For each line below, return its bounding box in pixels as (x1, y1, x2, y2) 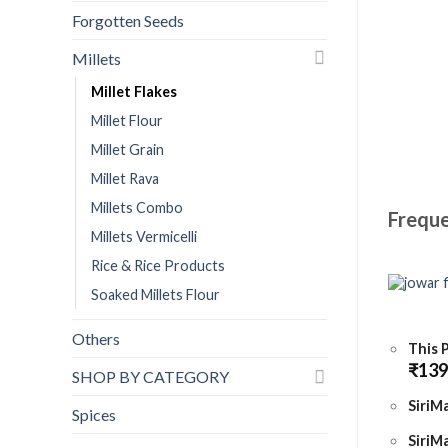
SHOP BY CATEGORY (72, 366, 229, 386)
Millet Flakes (91, 82, 177, 100)
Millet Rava (91, 169, 159, 187)
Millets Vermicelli (91, 227, 197, 245)
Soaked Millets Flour (91, 285, 220, 303)
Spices (72, 404, 116, 424)
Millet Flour (91, 111, 163, 129)
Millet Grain (91, 140, 164, 158)
